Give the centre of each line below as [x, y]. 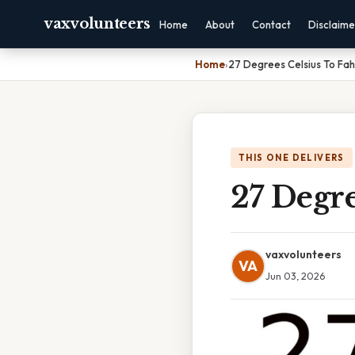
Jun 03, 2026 [295, 276]
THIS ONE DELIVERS [292, 158]
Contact [272, 25]
